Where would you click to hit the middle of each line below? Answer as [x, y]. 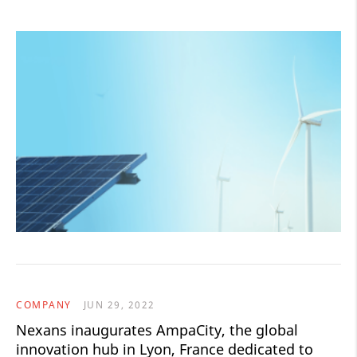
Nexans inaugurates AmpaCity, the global [157, 330]
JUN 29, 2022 [119, 305]
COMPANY [44, 305]
